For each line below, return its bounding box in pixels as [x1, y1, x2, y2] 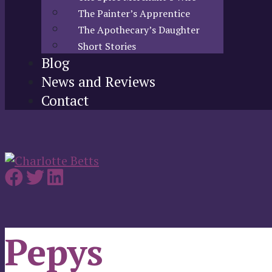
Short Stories [78, 39, 136, 53]
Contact [41, 91, 89, 110]
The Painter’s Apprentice [78, 7, 190, 20]
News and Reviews [41, 72, 155, 91]
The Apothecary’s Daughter [78, 23, 200, 36]
